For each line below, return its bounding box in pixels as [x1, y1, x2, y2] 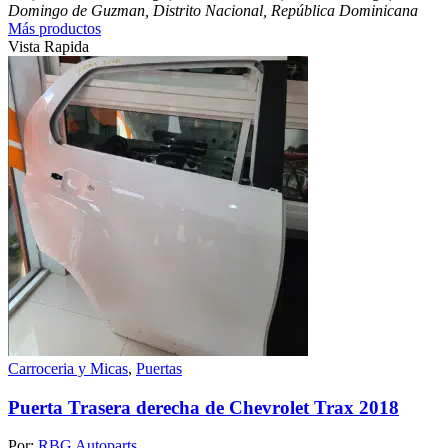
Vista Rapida [8, 37, 89, 55]
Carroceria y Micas [8, 359, 128, 377]
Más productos [8, 19, 101, 37]
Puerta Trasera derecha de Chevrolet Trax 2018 [8, 396, 399, 418]
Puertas [136, 359, 182, 377]
